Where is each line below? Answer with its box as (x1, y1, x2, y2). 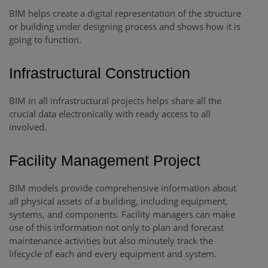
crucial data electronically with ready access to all (9, 108, 211, 120)
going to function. (9, 33, 81, 46)
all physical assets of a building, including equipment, (9, 195, 228, 208)
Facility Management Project (9, 152, 200, 169)
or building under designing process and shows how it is (9, 20, 240, 33)
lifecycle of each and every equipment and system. (9, 248, 217, 260)
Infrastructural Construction (9, 65, 190, 82)
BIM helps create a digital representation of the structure (9, 7, 241, 20)
